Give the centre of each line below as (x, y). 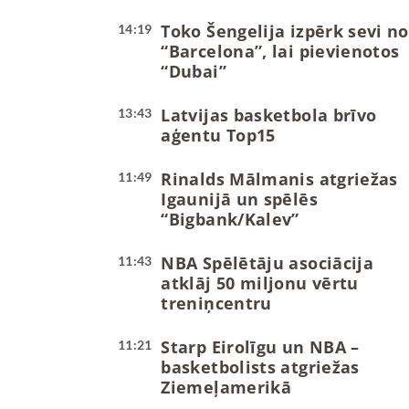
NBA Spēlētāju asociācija (267, 263)
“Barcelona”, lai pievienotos (280, 52)
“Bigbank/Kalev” (230, 220)
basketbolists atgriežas (260, 367)
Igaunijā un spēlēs (239, 199)
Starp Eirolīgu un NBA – (260, 347)
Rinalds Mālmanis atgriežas (279, 179)
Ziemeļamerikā (226, 388)
